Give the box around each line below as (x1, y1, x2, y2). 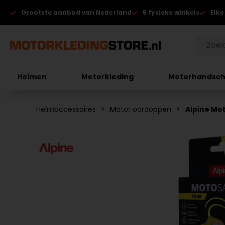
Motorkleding (81, 71, 134, 82)
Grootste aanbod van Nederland (21, 8, 132, 17)
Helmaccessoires (36, 104, 96, 115)
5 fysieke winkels (143, 8, 199, 17)
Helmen (17, 71, 47, 82)
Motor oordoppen (110, 104, 171, 115)
